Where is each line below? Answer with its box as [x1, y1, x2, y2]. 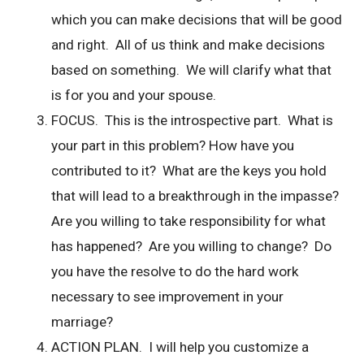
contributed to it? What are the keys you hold [51, 162, 327, 180]
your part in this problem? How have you [51, 137, 295, 154]
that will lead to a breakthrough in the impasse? [51, 188, 343, 205]
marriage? [51, 314, 114, 331]
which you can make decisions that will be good [51, 11, 343, 28]
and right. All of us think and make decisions [51, 37, 326, 54]
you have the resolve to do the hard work [51, 263, 300, 280]
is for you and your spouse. [51, 87, 217, 104]
